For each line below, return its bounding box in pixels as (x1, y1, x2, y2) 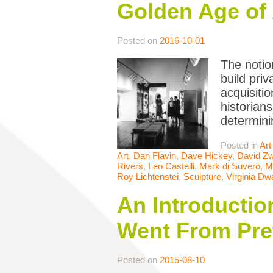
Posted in (221, 140, 260, 151)
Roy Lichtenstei (117, 171, 179, 182)
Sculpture (183, 171, 221, 182)
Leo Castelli (148, 161, 194, 172)
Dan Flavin (133, 151, 176, 161)
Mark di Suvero (199, 161, 260, 172)
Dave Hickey (181, 151, 232, 161)
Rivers (117, 161, 143, 172)
